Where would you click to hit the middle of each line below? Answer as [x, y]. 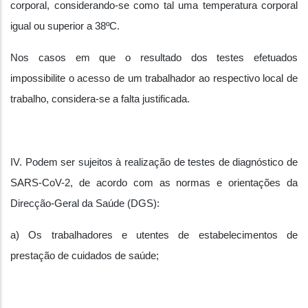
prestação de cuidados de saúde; [85, 256]
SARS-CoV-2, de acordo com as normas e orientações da [154, 183]
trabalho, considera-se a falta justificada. [100, 99]
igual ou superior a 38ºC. [65, 26]
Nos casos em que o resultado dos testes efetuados [154, 58]
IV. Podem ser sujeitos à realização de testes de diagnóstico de [154, 162]
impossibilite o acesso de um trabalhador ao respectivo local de [154, 78]
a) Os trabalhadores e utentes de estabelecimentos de [154, 235]
